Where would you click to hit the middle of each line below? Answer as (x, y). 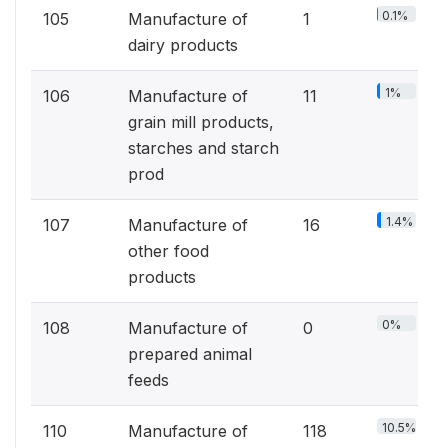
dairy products (183, 45)
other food (168, 251)
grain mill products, (201, 122)
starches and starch (203, 148)
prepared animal (190, 354)
